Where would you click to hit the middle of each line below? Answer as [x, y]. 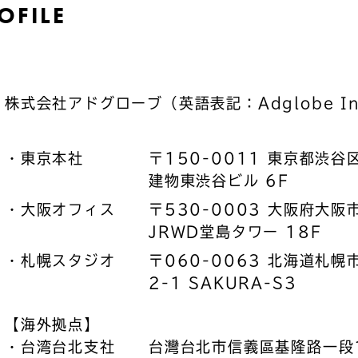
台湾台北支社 [68, 347]
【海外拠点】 [52, 324]
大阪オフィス [68, 209]
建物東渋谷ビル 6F [219, 181]
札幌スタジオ [68, 261]
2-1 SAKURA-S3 [223, 283]
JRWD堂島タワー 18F [235, 232]
